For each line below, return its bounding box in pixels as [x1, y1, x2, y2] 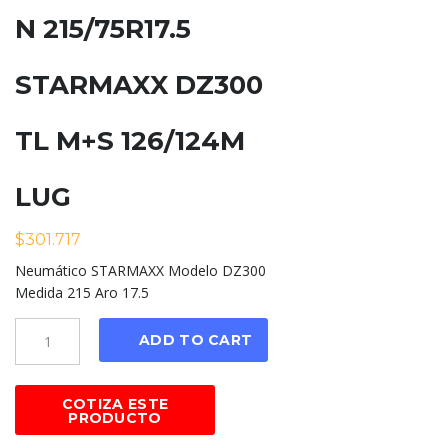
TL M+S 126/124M [15, 125, 245, 158]
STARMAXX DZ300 [15, 69, 263, 102]
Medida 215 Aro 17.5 [15, 283, 149, 303]
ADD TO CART [139, 331, 253, 350]
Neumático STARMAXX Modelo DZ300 [15, 261, 266, 281]
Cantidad [14, 318, 71, 338]
